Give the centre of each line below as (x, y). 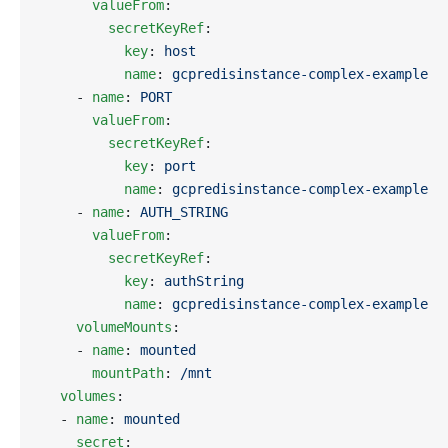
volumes (80, 396)
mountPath (104, 373)
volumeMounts (108, 327)
